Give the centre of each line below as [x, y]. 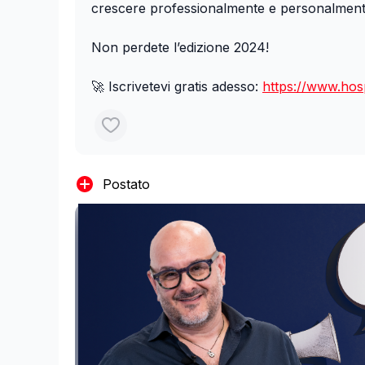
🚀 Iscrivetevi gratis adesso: [177, 86]
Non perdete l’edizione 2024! [180, 47]
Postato [126, 184]
